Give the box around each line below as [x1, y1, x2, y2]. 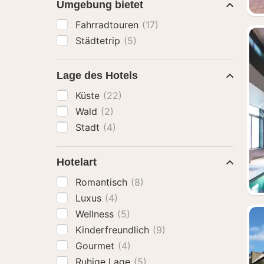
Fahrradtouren [75, 19, 141, 31]
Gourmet [75, 240, 117, 252]
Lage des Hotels [57, 70, 138, 81]
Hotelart [57, 156, 97, 168]
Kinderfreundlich [75, 224, 152, 236]
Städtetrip [75, 35, 123, 47]
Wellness [75, 208, 117, 220]
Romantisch [75, 176, 130, 188]
